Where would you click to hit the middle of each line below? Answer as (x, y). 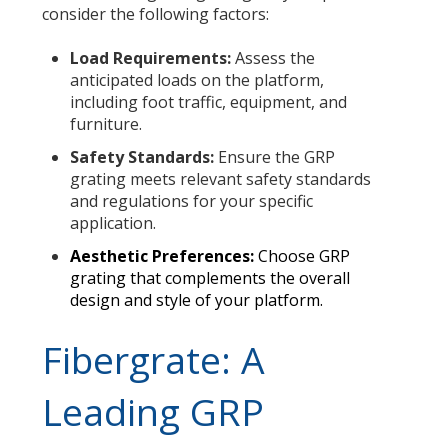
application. (112, 223)
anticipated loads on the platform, (196, 79)
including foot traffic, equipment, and (208, 101)
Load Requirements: (150, 57)
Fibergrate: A (154, 359)
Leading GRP (153, 411)
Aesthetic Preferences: (161, 256)
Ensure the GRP (274, 157)
